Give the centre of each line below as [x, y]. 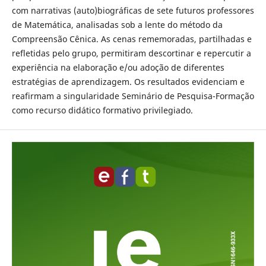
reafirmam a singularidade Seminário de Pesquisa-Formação [133, 96]
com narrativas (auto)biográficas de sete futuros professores [133, 11]
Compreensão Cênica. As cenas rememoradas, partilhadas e [132, 39]
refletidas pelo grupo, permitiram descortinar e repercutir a [131, 53]
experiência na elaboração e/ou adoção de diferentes [118, 68]
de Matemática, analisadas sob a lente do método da [117, 25]
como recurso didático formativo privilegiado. [102, 110]
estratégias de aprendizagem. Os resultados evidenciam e [128, 82]
